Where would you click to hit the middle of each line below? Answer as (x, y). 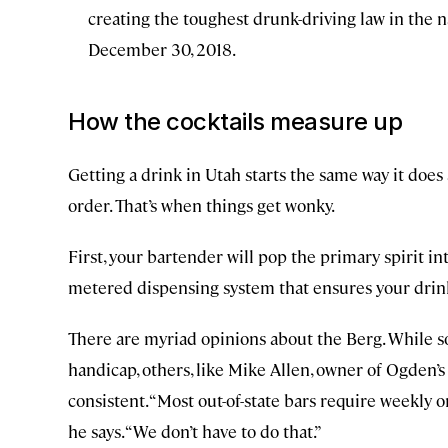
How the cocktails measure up (235, 122)
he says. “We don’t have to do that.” (195, 431)
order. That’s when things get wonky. (201, 205)
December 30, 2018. (162, 49)
